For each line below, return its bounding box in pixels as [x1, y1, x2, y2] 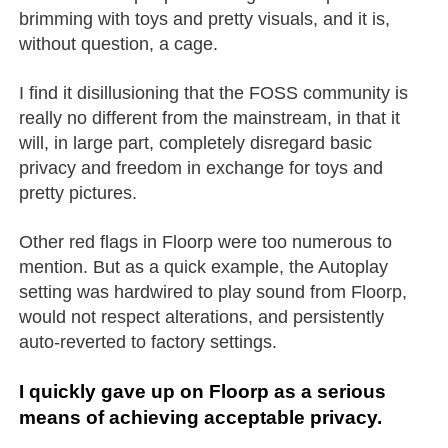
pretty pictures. [19, 182, 138, 203]
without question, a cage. [19, 33, 219, 54]
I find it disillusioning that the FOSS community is [19, 82, 409, 103]
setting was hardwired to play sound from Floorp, [19, 281, 408, 302]
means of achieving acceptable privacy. [19, 406, 383, 428]
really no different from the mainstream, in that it [19, 107, 401, 128]
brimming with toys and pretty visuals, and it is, [19, 8, 391, 29]
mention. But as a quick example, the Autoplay [19, 256, 389, 277]
